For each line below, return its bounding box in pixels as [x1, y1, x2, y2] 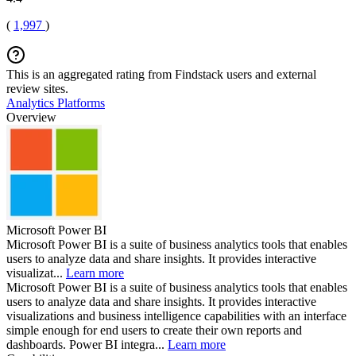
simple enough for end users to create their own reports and [6, 323, 302, 337]
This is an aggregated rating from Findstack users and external [6, 67, 316, 81]
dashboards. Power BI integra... [6, 337, 168, 351]
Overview [6, 110, 56, 124]
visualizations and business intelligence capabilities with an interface [6, 308, 346, 323]
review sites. [6, 81, 68, 95]
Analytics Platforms [6, 95, 105, 110]
